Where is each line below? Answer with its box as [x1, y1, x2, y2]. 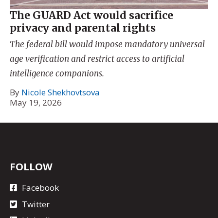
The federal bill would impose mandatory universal [10, 38, 205, 50]
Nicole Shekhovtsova [21, 87, 100, 98]
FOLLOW [10, 159, 53, 173]
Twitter [22, 198, 50, 210]
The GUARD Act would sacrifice [10, 9, 173, 22]
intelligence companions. [10, 68, 104, 79]
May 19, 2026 [10, 97, 62, 109]
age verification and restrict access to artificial [10, 53, 184, 64]
